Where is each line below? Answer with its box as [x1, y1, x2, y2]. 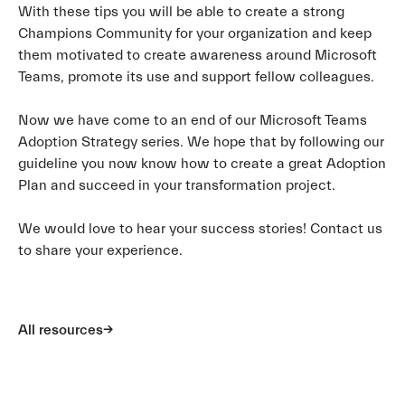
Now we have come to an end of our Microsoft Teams [18, 111, 367, 128]
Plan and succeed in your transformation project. [18, 176, 335, 193]
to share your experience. [18, 241, 183, 259]
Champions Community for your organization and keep [18, 24, 372, 42]
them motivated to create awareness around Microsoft [18, 46, 377, 63]
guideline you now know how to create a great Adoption [18, 155, 386, 172]
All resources [18, 321, 103, 338]
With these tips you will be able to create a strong [18, 3, 344, 20]
